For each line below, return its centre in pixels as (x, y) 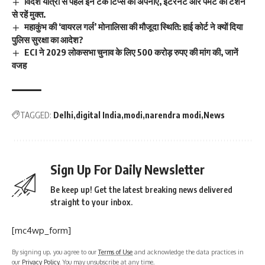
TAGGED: (36, 115)
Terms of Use (115, 252)
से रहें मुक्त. (29, 14)
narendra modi (173, 115)
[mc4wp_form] (41, 231)
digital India (98, 115)
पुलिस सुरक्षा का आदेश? (48, 40)
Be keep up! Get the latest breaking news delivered (141, 190)
